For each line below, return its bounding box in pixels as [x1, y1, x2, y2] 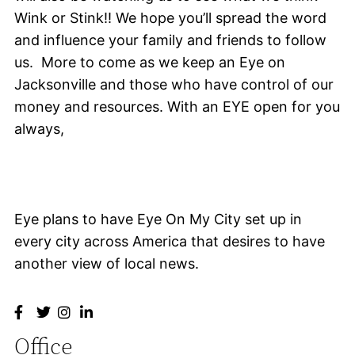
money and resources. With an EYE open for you [14, 98, 340, 115]
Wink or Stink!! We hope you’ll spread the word [14, 10, 326, 26]
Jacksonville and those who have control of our [14, 76, 334, 93]
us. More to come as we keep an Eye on [14, 54, 285, 71]
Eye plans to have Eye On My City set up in [14, 211, 302, 227]
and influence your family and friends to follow [14, 32, 326, 48]
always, [14, 120, 64, 137]
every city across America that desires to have [14, 233, 325, 250]
